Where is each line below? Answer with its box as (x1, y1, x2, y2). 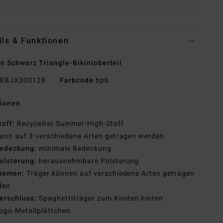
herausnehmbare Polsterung (38, 156, 139, 167)
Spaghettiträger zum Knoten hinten (38, 193, 164, 204)
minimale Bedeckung (38, 143, 111, 154)
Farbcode (59, 75, 94, 86)
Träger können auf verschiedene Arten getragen (26, 168, 195, 179)
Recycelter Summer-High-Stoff (17, 118, 124, 129)
